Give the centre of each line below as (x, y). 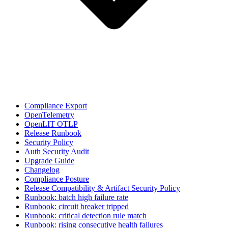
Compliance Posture (57, 179)
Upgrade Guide (49, 161)
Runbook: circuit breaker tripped (77, 206)
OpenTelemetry (49, 115)
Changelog (42, 170)
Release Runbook (53, 133)
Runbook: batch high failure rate (76, 197)
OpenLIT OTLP (51, 124)
